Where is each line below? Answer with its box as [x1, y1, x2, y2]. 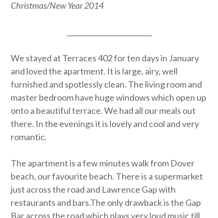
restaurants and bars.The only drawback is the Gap [11, 197, 201, 208]
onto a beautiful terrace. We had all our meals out [11, 105, 196, 116]
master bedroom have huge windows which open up [11, 92, 207, 103]
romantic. [11, 131, 47, 142]
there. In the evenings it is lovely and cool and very [11, 118, 200, 129]
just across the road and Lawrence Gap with [11, 184, 176, 195]
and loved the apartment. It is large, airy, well [11, 66, 178, 76]
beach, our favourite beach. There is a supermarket [11, 171, 203, 182]
